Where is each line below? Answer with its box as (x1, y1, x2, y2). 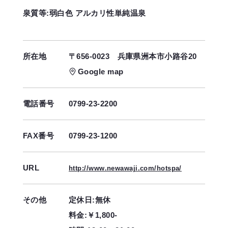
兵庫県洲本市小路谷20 (117, 51, 197, 61)
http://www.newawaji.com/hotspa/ (69, 164, 182, 172)
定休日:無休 (69, 195, 111, 204)
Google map (78, 67, 124, 76)
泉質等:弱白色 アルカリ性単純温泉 (23, 8, 146, 17)
